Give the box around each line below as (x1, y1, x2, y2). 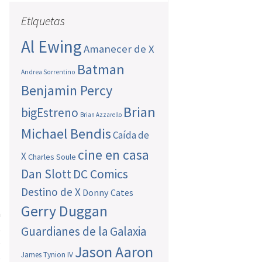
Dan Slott (21, 166, 72, 182)
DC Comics (73, 166, 129, 182)
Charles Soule (28, 151, 77, 163)
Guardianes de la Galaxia (21, 223, 147, 240)
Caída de (113, 129, 150, 142)
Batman (77, 60, 125, 79)
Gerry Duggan (21, 202, 108, 221)
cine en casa (78, 146, 150, 164)
